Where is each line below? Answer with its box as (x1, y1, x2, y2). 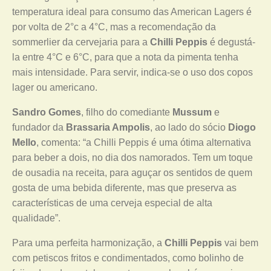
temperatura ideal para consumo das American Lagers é (12, 7, 252, 17)
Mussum (172, 107, 214, 117)
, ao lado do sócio (150, 122, 228, 132)
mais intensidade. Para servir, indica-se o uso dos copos (12, 67, 253, 77)
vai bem (222, 238, 258, 248)
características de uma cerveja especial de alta (12, 198, 212, 208)
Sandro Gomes (12, 107, 81, 117)
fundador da (12, 122, 66, 132)
